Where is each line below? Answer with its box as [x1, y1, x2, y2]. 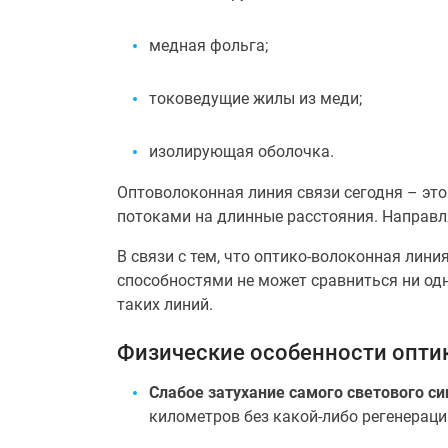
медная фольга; [149, 36, 268, 55]
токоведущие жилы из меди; [149, 89, 362, 108]
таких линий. [117, 295, 213, 314]
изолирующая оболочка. [149, 142, 334, 161]
